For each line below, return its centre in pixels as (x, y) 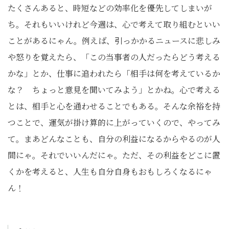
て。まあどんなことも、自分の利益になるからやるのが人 (114, 139)
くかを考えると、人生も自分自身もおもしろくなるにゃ (110, 171)
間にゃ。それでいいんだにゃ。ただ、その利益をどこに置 (114, 155)
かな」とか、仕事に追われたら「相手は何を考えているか (114, 73)
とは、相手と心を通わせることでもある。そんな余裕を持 (114, 106)
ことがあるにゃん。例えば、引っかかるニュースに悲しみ (114, 40)
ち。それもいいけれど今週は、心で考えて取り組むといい (114, 24)
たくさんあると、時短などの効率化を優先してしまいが (110, 8)
